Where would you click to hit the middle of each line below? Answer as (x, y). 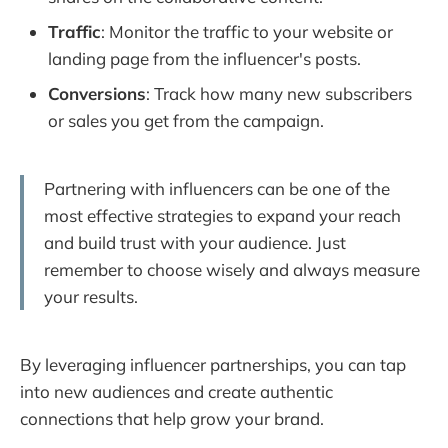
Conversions (97, 94)
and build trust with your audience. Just (195, 243)
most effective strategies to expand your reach (222, 216)
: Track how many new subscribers (279, 94)
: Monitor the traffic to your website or (247, 32)
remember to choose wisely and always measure (232, 270)
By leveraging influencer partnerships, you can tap (213, 364)
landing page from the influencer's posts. (204, 59)
